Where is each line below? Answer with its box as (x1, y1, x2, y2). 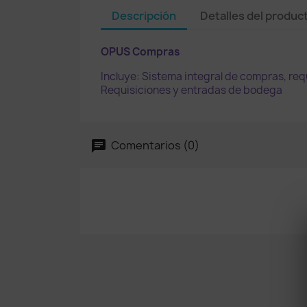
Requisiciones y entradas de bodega (101, 82, 282, 97)
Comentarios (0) (109, 137, 199, 153)
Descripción (112, 8, 176, 23)
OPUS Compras (101, 44, 180, 59)
